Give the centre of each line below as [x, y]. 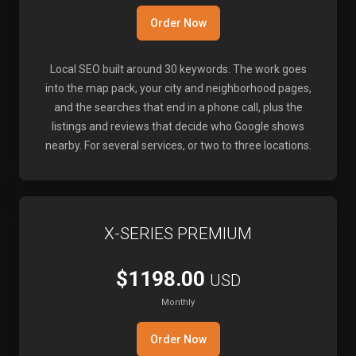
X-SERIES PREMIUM [178, 234]
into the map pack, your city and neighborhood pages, [178, 88]
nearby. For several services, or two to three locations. [178, 145]
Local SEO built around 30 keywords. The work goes [178, 69]
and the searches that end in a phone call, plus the [178, 107]
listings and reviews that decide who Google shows [178, 126]
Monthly [178, 302]
